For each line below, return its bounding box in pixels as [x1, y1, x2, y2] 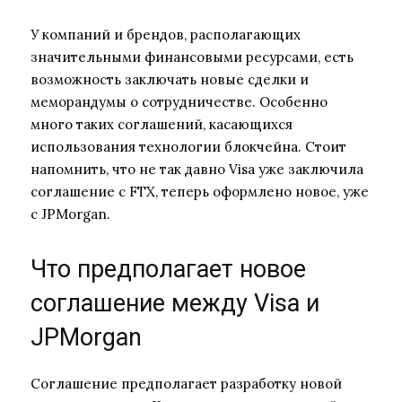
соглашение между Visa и [31, 288, 319, 318]
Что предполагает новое [31, 254, 306, 284]
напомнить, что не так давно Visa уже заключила [31, 160, 363, 178]
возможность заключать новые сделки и [31, 70, 309, 88]
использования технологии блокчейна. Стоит [31, 137, 346, 155]
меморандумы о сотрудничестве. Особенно [31, 92, 328, 110]
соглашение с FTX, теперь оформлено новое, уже [31, 182, 369, 200]
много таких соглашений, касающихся [31, 115, 293, 133]
